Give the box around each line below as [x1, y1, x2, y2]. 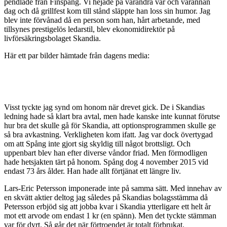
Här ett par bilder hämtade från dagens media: [4, 51, 149, 60]
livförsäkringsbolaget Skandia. [4, 33, 101, 43]
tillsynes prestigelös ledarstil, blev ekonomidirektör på [4, 24, 175, 33]
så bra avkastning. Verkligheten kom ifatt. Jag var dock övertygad [4, 130, 213, 139]
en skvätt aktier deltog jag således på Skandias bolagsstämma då [4, 193, 208, 202]
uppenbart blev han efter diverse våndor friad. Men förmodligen [4, 148, 207, 157]
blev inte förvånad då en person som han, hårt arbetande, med [4, 15, 200, 24]
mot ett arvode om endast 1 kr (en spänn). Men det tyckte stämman [4, 211, 216, 220]
